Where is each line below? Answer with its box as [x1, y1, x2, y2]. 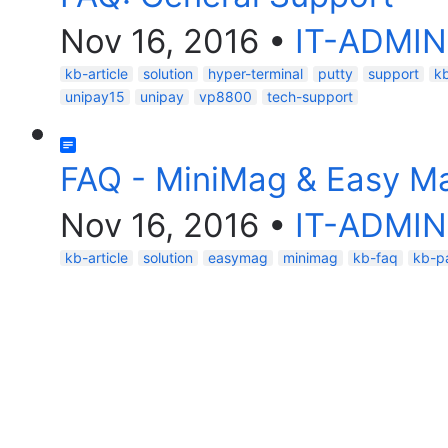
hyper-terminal [208, 65, 303, 82]
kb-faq [353, 249, 398, 266]
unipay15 [65, 88, 125, 105]
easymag [208, 249, 268, 266]
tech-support [267, 88, 353, 105]
